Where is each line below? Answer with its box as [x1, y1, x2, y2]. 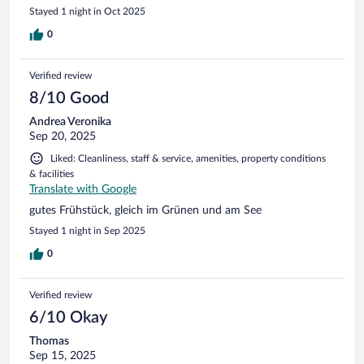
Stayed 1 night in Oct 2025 [29, 6, 145, 16]
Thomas [29, 335, 69, 347]
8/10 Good [29, 89, 109, 106]
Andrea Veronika [29, 115, 111, 128]
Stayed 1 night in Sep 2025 [29, 225, 145, 236]
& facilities [29, 168, 74, 179]
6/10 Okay [29, 309, 107, 326]
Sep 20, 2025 [29, 130, 96, 142]
